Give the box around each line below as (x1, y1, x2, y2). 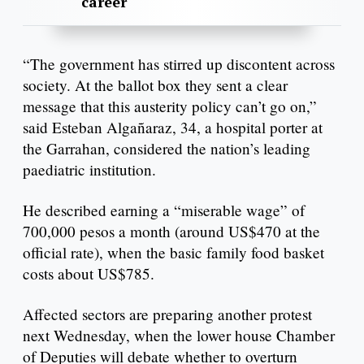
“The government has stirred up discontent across (23, 54, 335, 75)
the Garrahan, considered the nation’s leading (23, 138, 310, 159)
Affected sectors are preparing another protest (23, 303, 312, 324)
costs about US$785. (23, 262, 154, 284)
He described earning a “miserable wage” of (23, 199, 305, 220)
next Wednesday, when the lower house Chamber (23, 324, 335, 345)
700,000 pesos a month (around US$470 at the (23, 220, 320, 241)
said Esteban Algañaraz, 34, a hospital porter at (23, 117, 323, 138)
